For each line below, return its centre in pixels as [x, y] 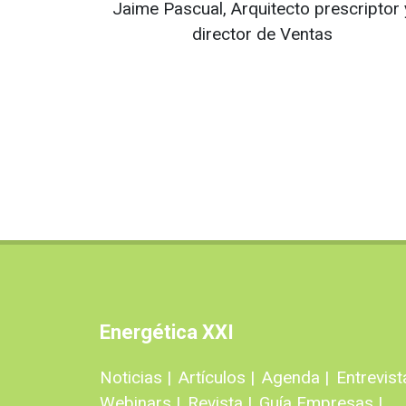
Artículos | [217, 377]
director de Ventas [262, 34]
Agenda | [295, 377]
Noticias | [135, 377]
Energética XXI [167, 332]
